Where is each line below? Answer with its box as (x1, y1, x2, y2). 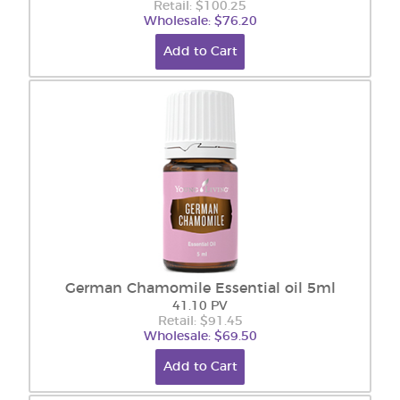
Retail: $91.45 (157, 315, 243, 328)
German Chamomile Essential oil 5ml (64, 281, 336, 296)
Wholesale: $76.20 (143, 15, 257, 28)
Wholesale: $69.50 (143, 330, 257, 343)
